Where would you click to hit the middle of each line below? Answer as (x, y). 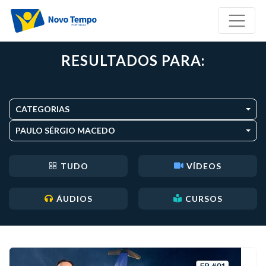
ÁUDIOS (75, 199)
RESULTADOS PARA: (133, 61)
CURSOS (204, 199)
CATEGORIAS (42, 109)
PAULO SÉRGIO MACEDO (65, 131)
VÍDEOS (204, 166)
